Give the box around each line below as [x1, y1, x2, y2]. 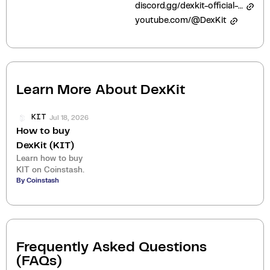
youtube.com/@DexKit [135, 16, 227, 25]
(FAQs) [16, 254, 62, 268]
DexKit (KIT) [16, 140, 74, 150]
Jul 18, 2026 [49, 113, 89, 122]
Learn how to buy [16, 153, 83, 163]
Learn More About [16, 83, 140, 97]
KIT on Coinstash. [16, 165, 84, 175]
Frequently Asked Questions [16, 240, 207, 254]
